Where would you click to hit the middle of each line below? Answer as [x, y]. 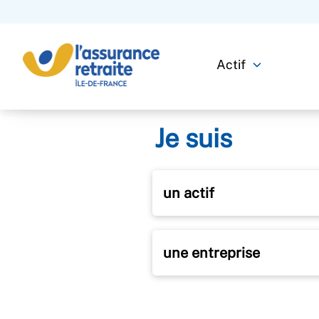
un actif [189, 193]
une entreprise [211, 252]
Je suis [193, 138]
